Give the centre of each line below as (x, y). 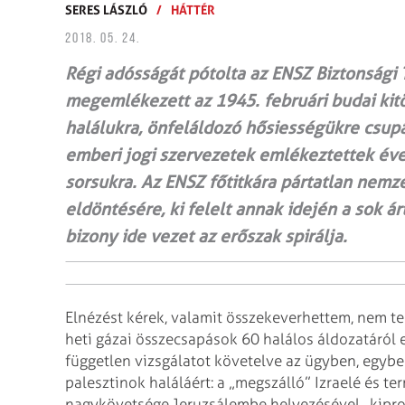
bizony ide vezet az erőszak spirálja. (206, 236)
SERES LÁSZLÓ (106, 9)
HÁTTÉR (193, 9)
